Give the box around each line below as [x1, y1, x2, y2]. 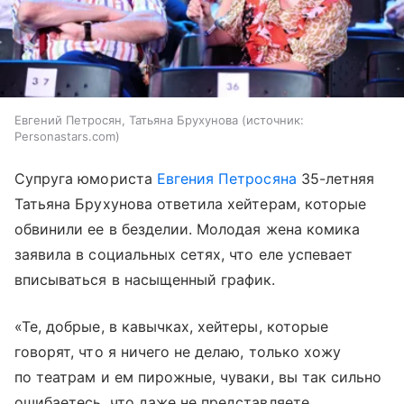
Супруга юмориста [14, 169, 157, 188]
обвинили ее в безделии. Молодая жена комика [14, 219, 361, 238]
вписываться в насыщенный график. [14, 270, 276, 289]
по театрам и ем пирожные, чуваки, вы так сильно [14, 367, 382, 386]
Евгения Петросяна [156, 169, 297, 188]
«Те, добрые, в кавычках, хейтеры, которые [14, 317, 328, 335]
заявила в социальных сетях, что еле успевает [14, 244, 353, 263]
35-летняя [296, 169, 375, 188]
